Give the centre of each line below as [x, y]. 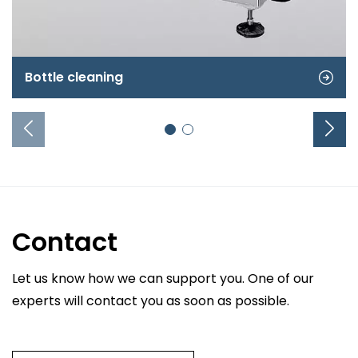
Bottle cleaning [74, 77]
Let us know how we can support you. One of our [163, 278]
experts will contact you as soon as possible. [151, 300]
